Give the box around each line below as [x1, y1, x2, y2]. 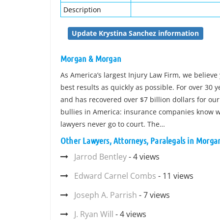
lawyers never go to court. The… [60, 119, 165, 129]
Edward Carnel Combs [74, 170, 156, 181]
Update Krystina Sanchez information [72, 28, 199, 38]
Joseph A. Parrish [74, 190, 137, 200]
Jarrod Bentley [74, 151, 127, 162]
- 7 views [137, 190, 170, 200]
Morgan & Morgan [60, 53, 121, 64]
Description [63, 5, 101, 14]
